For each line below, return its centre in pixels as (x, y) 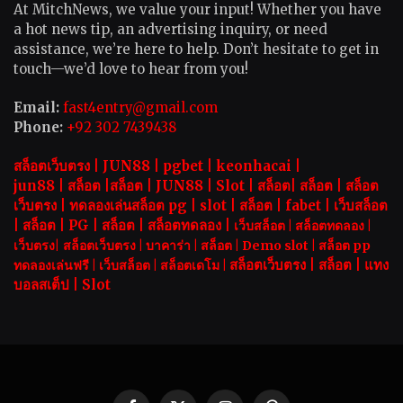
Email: (38, 108)
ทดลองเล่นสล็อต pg (128, 206)
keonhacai (254, 166)
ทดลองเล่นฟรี (51, 266)
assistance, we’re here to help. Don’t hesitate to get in (196, 49)
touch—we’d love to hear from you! (131, 69)
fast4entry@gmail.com (140, 108)
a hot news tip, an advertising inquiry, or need (170, 30)
